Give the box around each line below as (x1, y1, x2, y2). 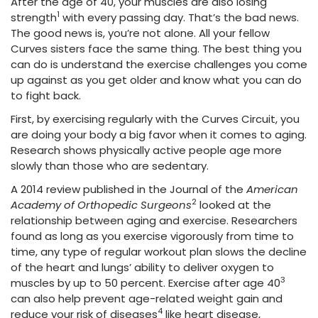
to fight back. (11, 88, 81, 103)
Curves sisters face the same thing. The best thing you (11, 41, 302, 56)
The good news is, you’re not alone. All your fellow (11, 26, 270, 40)
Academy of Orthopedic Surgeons (11, 197, 192, 212)
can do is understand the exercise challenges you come (11, 57, 307, 72)
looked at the (197, 197, 271, 212)
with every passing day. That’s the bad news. (60, 10, 299, 25)
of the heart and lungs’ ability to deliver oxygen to (11, 260, 274, 275)
